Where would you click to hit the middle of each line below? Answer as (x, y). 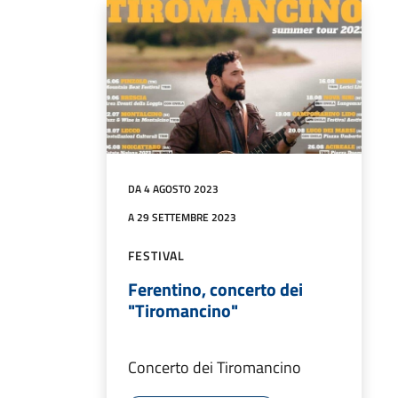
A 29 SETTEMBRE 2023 (182, 217)
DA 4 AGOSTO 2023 (173, 188)
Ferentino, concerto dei (215, 289)
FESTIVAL (157, 255)
